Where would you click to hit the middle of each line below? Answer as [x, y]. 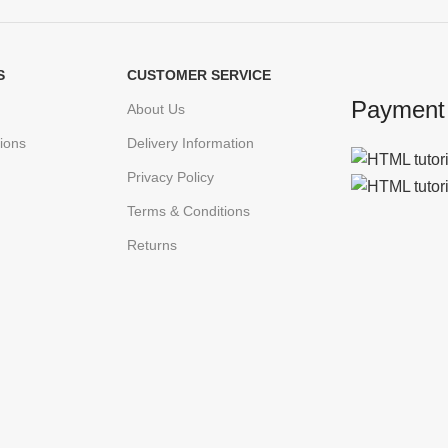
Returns [152, 245]
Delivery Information [190, 143]
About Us [156, 109]
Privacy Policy [170, 177]
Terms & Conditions [188, 211]
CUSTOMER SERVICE [199, 75]
